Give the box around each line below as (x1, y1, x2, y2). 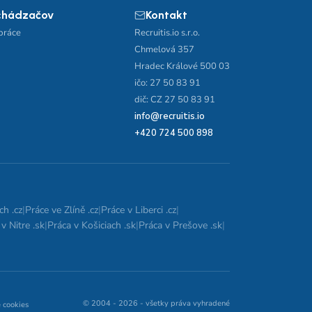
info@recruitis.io (134, 110, 205, 123)
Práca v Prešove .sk (139, 219, 222, 232)
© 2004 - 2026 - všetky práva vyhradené (82, 298, 230, 309)
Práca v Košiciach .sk (47, 219, 136, 232)
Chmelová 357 (134, 43, 194, 56)
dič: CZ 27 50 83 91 (134, 93, 215, 106)
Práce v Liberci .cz (101, 203, 176, 217)
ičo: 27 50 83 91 (134, 77, 201, 89)
